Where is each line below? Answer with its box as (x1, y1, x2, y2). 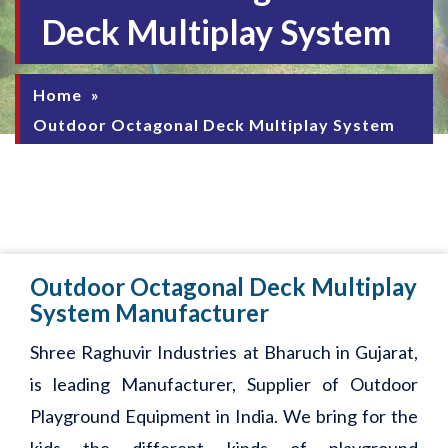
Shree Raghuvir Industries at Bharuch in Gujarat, (30, 340, 418, 363)
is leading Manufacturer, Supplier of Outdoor (30, 372, 418, 395)
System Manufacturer (30, 297, 269, 327)
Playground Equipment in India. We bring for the (30, 404, 418, 427)
